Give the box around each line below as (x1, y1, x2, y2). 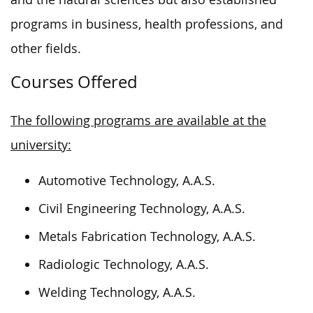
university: (10, 136, 71, 153)
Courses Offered (10, 70, 138, 93)
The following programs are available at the (10, 112, 266, 129)
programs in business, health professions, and (10, 15, 283, 32)
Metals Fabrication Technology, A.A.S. (38, 228, 256, 245)
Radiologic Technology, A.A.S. (38, 256, 209, 272)
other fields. (10, 40, 81, 57)
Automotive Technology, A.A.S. (38, 172, 215, 189)
